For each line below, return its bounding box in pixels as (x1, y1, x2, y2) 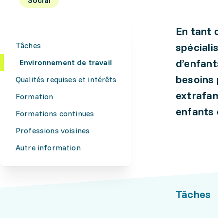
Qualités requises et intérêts (16, 74, 117, 84)
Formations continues (16, 109, 94, 118)
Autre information (16, 143, 81, 152)
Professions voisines (16, 126, 90, 135)
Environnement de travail (19, 57, 112, 67)
